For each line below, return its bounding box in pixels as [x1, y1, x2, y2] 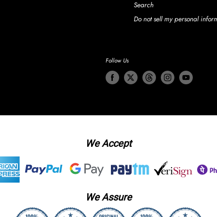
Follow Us [106, 56, 129, 65]
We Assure [85, 191, 132, 203]
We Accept [85, 138, 132, 149]
